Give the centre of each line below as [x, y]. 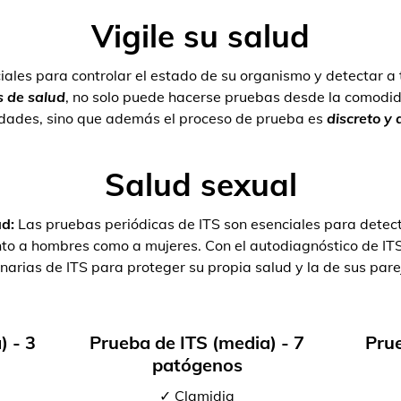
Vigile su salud [200, 36]
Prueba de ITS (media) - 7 [197, 342]
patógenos [197, 365]
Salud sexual [200, 184]
